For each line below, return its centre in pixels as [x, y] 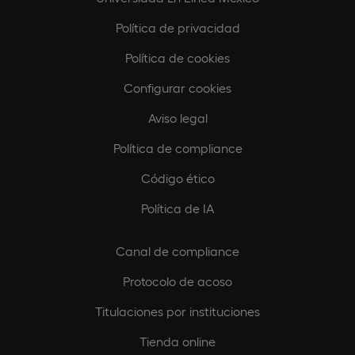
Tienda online [177, 341]
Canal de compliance [177, 250]
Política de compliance [177, 147]
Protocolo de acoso [177, 281]
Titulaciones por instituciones [177, 311]
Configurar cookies [177, 87]
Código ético [177, 177]
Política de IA [177, 208]
